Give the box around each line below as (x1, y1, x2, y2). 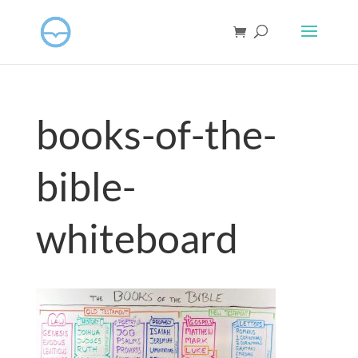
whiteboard (35, 214, 238, 262)
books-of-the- (35, 110, 276, 158)
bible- (35, 162, 136, 210)
